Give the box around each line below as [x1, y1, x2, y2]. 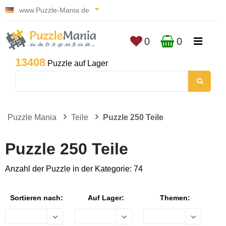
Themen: [159, 194, 190, 202]
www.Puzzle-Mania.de [17, 6, 91, 14]
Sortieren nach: [10, 194, 63, 202]
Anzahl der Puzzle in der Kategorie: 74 [5, 164, 143, 173]
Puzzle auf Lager [45, 59, 108, 68]
